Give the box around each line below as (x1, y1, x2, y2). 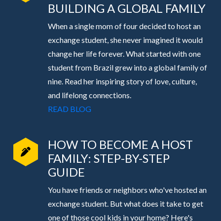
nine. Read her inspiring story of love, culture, (47, 76, 197, 86)
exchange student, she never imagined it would (47, 35, 203, 45)
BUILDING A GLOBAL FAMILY (47, 1, 206, 16)
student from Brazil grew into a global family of (47, 63, 207, 73)
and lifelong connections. (47, 90, 131, 100)
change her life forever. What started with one (47, 49, 201, 59)
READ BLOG (47, 104, 91, 114)
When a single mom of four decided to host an (47, 21, 201, 31)
